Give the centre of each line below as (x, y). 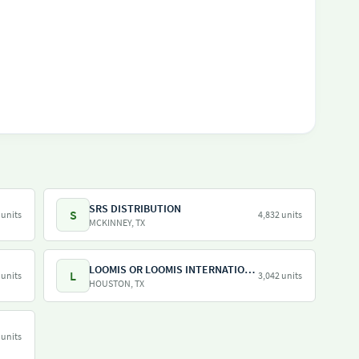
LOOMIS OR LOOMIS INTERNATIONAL (250, 269)
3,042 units (280, 275)
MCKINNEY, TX (117, 222)
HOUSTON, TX (117, 283)
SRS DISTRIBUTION (135, 208)
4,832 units (280, 214)
